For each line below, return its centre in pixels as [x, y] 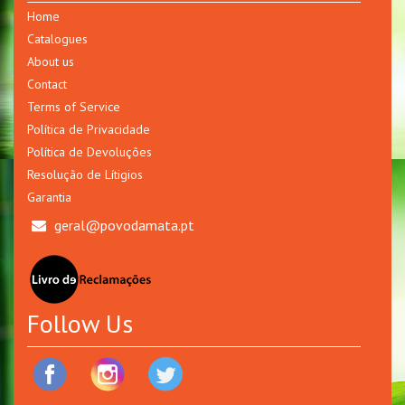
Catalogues [57, 39]
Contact [47, 85]
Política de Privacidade [89, 130]
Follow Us [80, 324]
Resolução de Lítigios [85, 175]
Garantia [49, 198]
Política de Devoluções [89, 152]
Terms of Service [74, 107]
